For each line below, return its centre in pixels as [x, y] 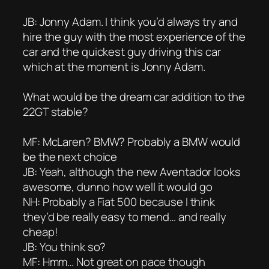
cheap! [41, 231]
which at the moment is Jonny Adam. [114, 66]
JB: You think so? [65, 246]
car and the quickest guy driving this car [122, 51]
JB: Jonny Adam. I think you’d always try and [130, 21]
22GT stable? [56, 111]
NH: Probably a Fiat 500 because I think [119, 201]
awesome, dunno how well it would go [118, 186]
